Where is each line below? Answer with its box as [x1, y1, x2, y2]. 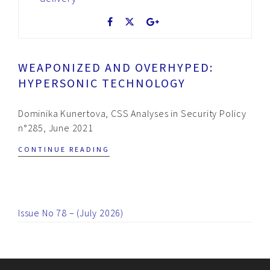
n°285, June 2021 [18, 121, 93, 134]
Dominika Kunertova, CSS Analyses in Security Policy [18, 107, 246, 119]
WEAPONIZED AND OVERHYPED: [18, 59, 213, 75]
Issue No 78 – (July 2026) [18, 206, 124, 219]
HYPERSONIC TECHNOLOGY [18, 75, 186, 90]
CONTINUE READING [18, 144, 110, 154]
